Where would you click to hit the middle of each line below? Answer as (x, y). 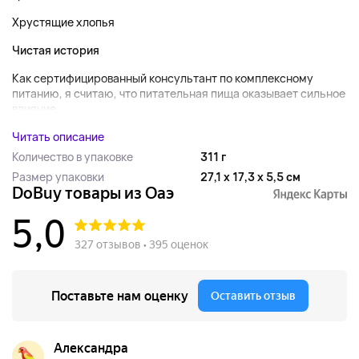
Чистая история (56, 50)
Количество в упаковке (73, 157)
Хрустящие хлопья (63, 22)
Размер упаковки (58, 177)
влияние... (39, 109)
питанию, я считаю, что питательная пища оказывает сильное (179, 93)
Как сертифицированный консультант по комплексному (163, 78)
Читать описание (58, 137)
